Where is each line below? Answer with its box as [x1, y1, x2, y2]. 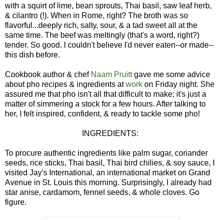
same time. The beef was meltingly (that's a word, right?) [5, 30, 199, 39]
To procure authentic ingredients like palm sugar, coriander [5, 148, 208, 157]
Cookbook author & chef [5, 70, 91, 79]
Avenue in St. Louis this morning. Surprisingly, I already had [5, 178, 212, 187]
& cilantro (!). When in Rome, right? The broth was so [5, 11, 188, 20]
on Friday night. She [142, 80, 215, 88]
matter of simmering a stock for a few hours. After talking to [5, 99, 206, 108]
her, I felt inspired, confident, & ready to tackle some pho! [5, 109, 200, 118]
